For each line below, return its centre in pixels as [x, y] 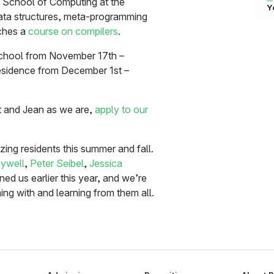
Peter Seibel [57, 164]
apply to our [121, 110]
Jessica [106, 164]
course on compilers [73, 31]
